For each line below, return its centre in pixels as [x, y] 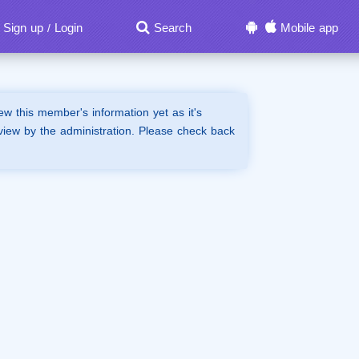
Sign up [23, 28]
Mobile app [309, 28]
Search [172, 28]
